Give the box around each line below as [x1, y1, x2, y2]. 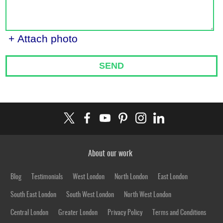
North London [114, 174, 148, 181]
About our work [88, 150, 133, 158]
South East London [10, 192, 57, 199]
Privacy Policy [108, 210, 143, 217]
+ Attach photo [8, 33, 78, 45]
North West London [124, 192, 172, 199]
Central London [10, 210, 49, 217]
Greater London [58, 210, 98, 217]
